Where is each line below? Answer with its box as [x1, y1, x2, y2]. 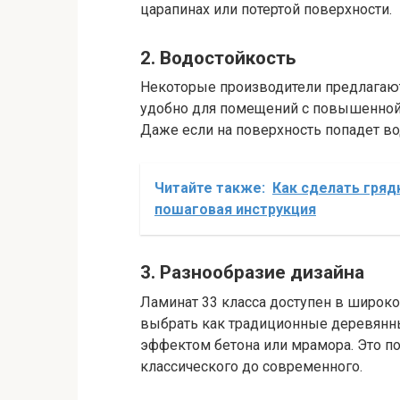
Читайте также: [154, 179, 265, 197]
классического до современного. [140, 357, 362, 375]
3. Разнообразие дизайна [140, 262, 364, 284]
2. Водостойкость [140, 46, 296, 69]
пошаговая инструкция [154, 201, 316, 219]
